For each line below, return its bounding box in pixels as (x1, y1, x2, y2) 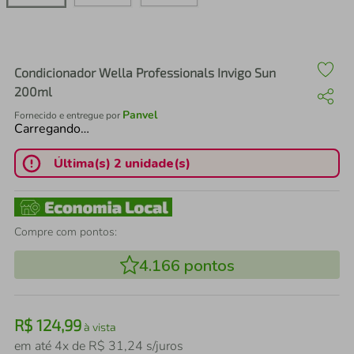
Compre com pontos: (14, 224, 117, 239)
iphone (66, 36, 106, 52)
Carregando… (14, 120, 89, 137)
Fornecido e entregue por (14, 109, 122, 122)
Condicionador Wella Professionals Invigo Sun (14, 65, 276, 80)
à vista (81, 320, 116, 333)
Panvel (122, 107, 157, 122)
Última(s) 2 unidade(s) (53, 154, 190, 172)
